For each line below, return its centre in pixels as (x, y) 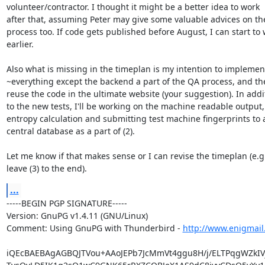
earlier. (20, 44)
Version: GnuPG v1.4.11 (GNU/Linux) (77, 216)
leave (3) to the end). (46, 168)
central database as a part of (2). (70, 131)
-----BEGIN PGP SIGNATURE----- (67, 203)
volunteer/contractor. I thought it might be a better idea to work (133, 7)
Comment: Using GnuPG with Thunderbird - (94, 228)
